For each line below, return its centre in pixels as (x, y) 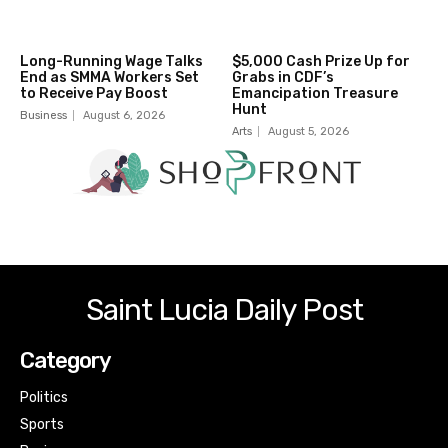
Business (43, 116)
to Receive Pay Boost (94, 94)
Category (65, 360)
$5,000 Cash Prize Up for (320, 62)
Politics (44, 397)
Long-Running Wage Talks (111, 62)
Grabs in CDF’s (282, 78)
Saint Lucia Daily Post (224, 309)
